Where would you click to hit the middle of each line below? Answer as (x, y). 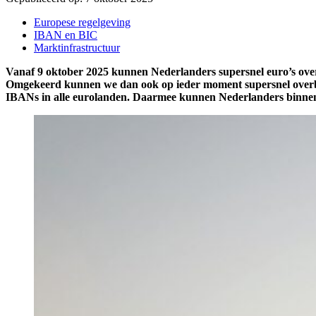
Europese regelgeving (82, 22)
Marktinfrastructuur (77, 47)
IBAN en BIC (66, 35)
